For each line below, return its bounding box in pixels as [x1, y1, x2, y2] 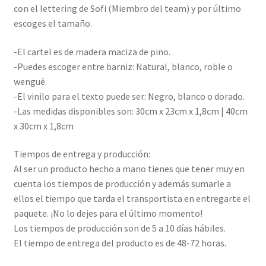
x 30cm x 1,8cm [13, 119, 74, 132]
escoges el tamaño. [13, 17, 92, 30]
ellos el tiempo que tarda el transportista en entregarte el [13, 192, 251, 205]
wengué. [13, 75, 47, 87]
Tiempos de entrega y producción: [13, 148, 150, 160]
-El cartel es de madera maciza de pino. [13, 45, 170, 58]
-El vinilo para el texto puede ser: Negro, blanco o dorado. [13, 90, 245, 102]
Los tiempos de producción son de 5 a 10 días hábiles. [13, 222, 226, 235]
